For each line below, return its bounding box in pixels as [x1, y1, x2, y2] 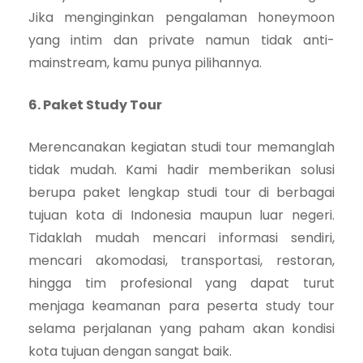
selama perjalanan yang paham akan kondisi [28, 318, 335, 338]
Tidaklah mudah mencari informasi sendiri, [28, 228, 335, 247]
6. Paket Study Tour [28, 95, 162, 114]
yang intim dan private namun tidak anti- [28, 30, 335, 49]
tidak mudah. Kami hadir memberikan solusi [28, 160, 335, 179]
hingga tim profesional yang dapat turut [28, 273, 335, 293]
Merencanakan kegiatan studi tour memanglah [28, 137, 335, 156]
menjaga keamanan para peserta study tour [28, 296, 335, 315]
